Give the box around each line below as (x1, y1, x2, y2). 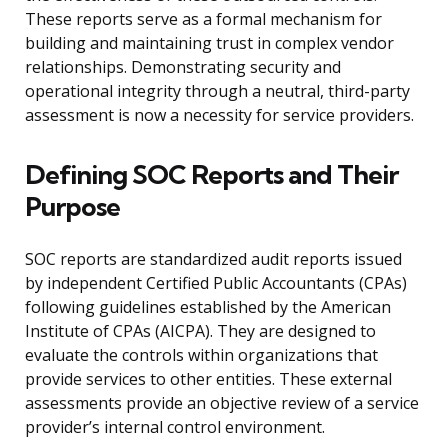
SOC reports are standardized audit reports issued (25, 248, 402, 271)
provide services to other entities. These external (25, 368, 392, 391)
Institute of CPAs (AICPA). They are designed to (25, 320, 376, 343)
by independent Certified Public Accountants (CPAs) (25, 272, 407, 295)
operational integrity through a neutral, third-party (25, 80, 410, 103)
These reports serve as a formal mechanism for (25, 8, 382, 31)
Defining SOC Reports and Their (25, 158, 398, 192)
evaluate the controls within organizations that (25, 344, 378, 367)
